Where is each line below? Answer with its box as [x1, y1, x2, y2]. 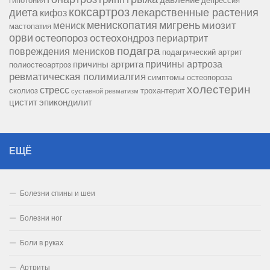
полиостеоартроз [9, 60, 71, 70]
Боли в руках [20, 239, 63, 248]
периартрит [156, 33, 208, 44]
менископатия [87, 19, 157, 32]
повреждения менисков [9, 46, 115, 57]
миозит [202, 19, 236, 32]
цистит [9, 98, 37, 108]
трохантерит [140, 86, 185, 96]
